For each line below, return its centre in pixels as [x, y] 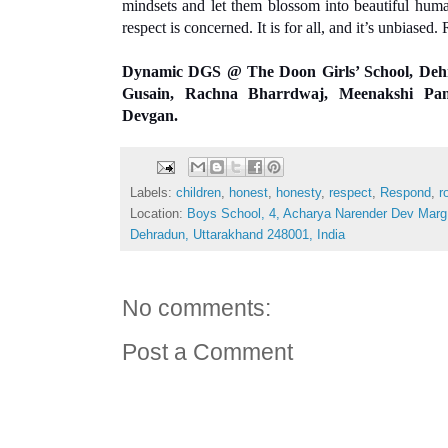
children [198, 193]
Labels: [153, 193]
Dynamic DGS [172, 72]
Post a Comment [207, 353]
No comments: [196, 309]
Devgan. [150, 116]
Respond [405, 193]
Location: [158, 214]
